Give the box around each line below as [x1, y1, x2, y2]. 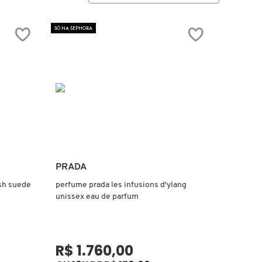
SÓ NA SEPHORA [54, 25, 93, 32]
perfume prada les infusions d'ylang [56, 180, 187, 189]
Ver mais [113, 161, 151, 171]
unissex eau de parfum [56, 192, 139, 201]
